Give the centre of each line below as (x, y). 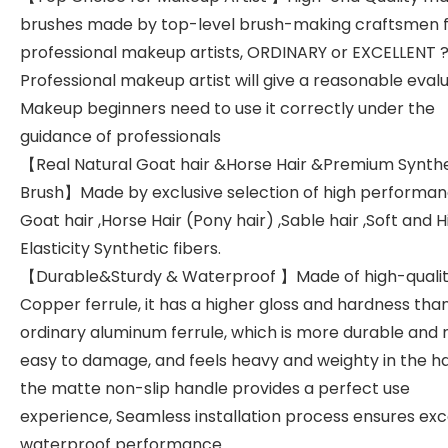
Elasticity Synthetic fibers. (120, 248)
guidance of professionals (120, 136)
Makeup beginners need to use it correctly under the (227, 108)
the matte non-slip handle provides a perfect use (215, 388)
